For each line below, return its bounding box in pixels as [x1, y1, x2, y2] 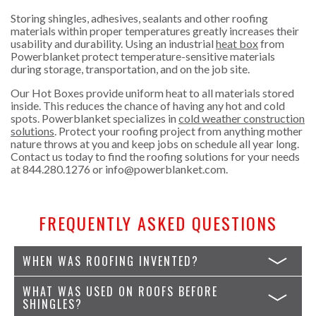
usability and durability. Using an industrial [11, 36, 216, 50]
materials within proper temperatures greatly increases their [11, 23, 299, 37]
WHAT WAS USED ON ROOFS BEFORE [23, 283, 218, 300]
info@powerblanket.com [105, 162, 226, 176]
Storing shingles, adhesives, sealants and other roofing [11, 11, 268, 25]
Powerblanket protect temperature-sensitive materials [11, 49, 275, 63]
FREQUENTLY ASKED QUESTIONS [39, 209, 277, 236]
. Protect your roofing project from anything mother [54, 123, 303, 138]
